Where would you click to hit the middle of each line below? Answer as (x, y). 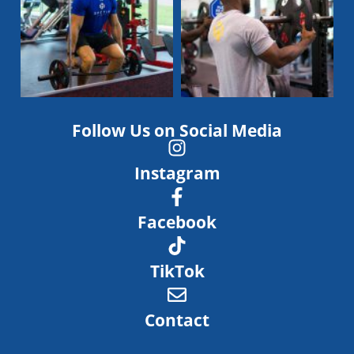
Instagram (177, 173)
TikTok (177, 271)
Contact (177, 320)
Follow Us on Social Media (177, 130)
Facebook (177, 222)
